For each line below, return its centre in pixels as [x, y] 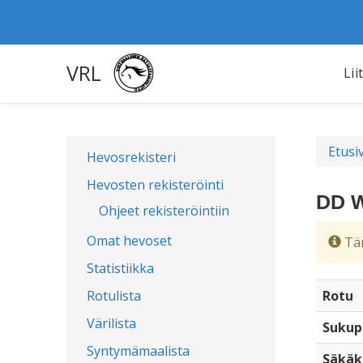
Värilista [111, 323]
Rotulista [114, 296]
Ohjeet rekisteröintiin [164, 211]
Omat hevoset [129, 241]
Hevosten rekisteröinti [155, 185]
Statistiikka [120, 268]
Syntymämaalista [138, 351]
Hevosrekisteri [131, 157]
